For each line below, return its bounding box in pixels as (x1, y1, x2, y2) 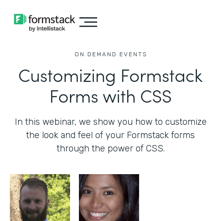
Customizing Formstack (18, 62, 203, 87)
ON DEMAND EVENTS (74, 51, 147, 58)
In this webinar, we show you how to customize (14, 116, 207, 127)
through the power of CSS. (56, 143, 165, 154)
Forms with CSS (49, 82, 172, 108)
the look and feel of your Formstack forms (26, 130, 195, 141)
